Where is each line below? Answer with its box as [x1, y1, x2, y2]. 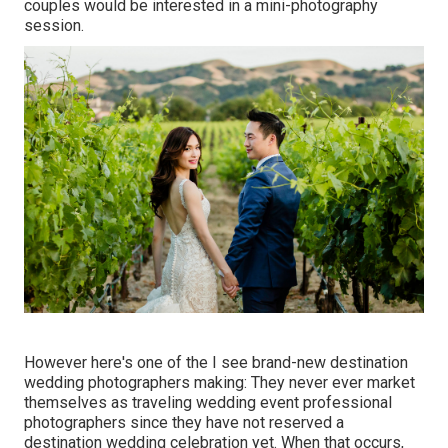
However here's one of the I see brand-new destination [24, 352, 408, 372]
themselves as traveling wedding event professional [24, 392, 392, 412]
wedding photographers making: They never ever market [24, 372, 415, 392]
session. [24, 15, 84, 35]
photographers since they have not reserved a [24, 412, 344, 432]
